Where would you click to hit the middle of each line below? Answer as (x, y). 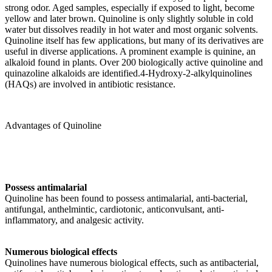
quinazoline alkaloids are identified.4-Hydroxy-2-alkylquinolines (128, 73)
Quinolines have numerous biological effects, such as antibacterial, (132, 262)
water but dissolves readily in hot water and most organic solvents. (131, 29)
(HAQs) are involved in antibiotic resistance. (90, 84)
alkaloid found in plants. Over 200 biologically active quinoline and (134, 62)
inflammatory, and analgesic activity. (74, 220)
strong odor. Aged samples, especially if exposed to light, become (130, 7)
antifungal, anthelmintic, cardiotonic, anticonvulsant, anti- (114, 209)
